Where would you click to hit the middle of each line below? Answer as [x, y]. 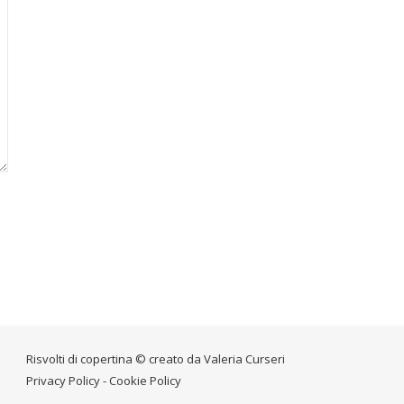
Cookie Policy [145, 381]
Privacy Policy [63, 381]
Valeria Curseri [244, 359]
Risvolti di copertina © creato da [115, 359]
